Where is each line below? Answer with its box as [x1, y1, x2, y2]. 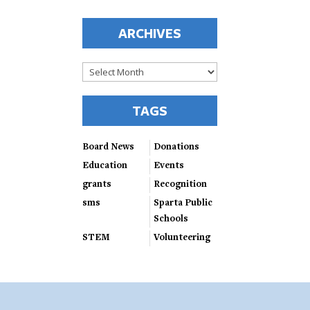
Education [82, 161, 128, 171]
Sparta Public [154, 199, 213, 208]
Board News [82, 143, 135, 152]
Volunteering [154, 233, 211, 243]
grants [82, 180, 112, 190]
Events [154, 161, 185, 171]
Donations [154, 143, 200, 152]
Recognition [154, 180, 208, 190]
